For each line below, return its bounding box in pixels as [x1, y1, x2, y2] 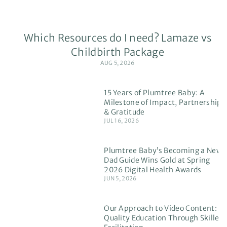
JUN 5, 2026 [104, 175, 137, 182]
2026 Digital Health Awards [104, 165, 202, 175]
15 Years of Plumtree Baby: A [104, 88, 205, 98]
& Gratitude [104, 107, 145, 117]
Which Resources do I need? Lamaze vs [23, 31, 212, 45]
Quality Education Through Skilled [104, 213, 223, 223]
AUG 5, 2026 [100, 59, 135, 67]
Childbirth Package [71, 46, 164, 59]
